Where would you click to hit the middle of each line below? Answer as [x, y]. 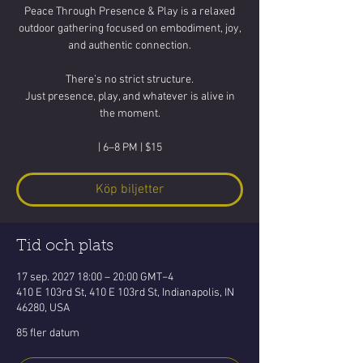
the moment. [130, 114]
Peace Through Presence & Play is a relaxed [130, 12]
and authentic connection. [130, 46]
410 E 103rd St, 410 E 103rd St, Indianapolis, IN [125, 293]
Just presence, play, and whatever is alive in [130, 97]
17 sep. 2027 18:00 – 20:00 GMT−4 [95, 278]
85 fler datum [48, 333]
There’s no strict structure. [130, 80]
